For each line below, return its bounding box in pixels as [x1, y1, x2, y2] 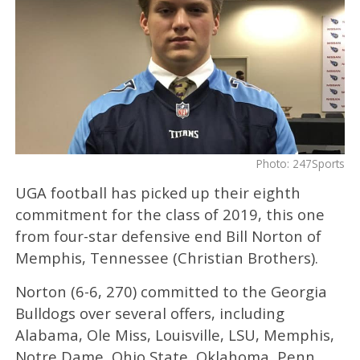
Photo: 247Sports [256, 155, 346, 171]
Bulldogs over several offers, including [14, 302, 284, 323]
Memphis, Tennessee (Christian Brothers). [14, 247, 318, 268]
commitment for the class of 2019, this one [14, 203, 325, 224]
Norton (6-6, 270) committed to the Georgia [14, 280, 327, 301]
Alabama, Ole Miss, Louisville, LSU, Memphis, [14, 324, 334, 345]
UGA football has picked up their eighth [14, 182, 301, 202]
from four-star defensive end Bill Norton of [14, 225, 321, 246]
